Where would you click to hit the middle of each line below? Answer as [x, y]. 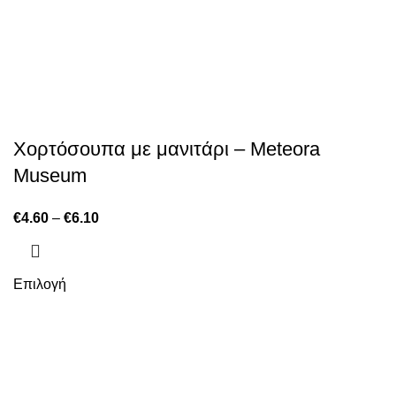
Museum [50, 175]
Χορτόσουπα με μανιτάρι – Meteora [167, 149]
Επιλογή [40, 284]
